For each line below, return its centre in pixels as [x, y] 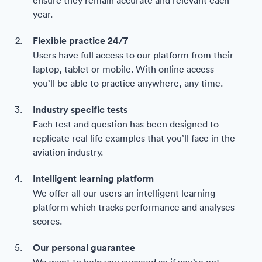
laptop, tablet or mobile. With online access [123, 69]
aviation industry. [68, 152]
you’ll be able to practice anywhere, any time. [128, 83]
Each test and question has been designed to [126, 124]
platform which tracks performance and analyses [134, 207]
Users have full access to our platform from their [133, 55]
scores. [47, 221]
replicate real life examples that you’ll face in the [134, 138]
